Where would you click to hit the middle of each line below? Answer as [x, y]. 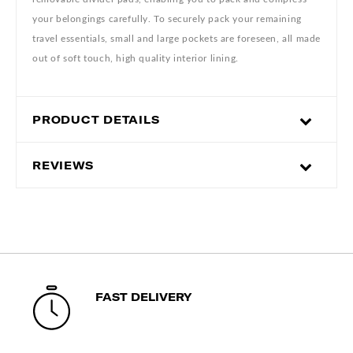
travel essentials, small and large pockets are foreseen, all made [177, 38]
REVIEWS [63, 165]
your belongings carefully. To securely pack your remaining [167, 19]
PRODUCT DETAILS [96, 119]
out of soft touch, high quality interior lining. [136, 58]
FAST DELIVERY [143, 297]
